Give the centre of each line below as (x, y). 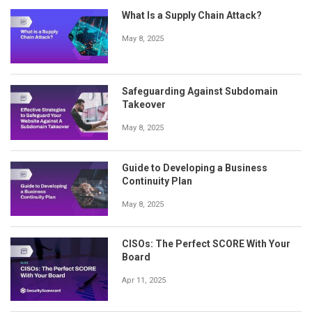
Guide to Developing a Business (195, 167)
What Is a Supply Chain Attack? (192, 15)
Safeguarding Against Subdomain (200, 92)
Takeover (144, 105)
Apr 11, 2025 (144, 281)
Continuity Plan (157, 181)
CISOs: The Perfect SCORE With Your (206, 244)
